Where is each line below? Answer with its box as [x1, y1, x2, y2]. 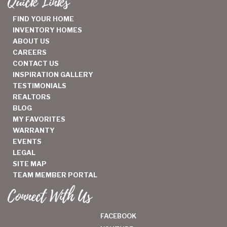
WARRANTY [13, 126, 55, 134]
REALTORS [13, 93, 51, 101]
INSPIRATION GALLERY [13, 70, 93, 79]
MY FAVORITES [13, 115, 65, 123]
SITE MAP [13, 160, 47, 168]
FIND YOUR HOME [13, 15, 74, 23]
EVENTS [13, 137, 42, 145]
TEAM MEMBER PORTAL [13, 171, 97, 179]
